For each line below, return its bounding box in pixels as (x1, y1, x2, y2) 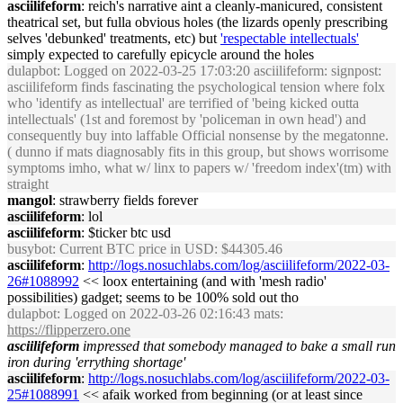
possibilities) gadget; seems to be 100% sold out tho (7, 290, 299, 305)
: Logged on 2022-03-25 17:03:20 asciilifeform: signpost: (57, 63, 381, 78)
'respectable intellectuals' (220, 31, 359, 46)
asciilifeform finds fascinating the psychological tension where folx (7, 79, 385, 94)
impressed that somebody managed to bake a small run (83, 338, 396, 354)
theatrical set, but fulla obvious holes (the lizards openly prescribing (7, 14, 388, 30)
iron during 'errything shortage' (7, 354, 185, 370)
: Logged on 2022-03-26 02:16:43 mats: (57, 306, 283, 321)
